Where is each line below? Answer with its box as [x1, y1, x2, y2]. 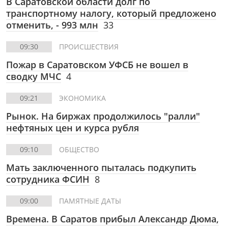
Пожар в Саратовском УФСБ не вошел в [6, 59, 188, 71]
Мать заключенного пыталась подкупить [6, 161, 196, 174]
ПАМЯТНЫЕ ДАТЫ [59, 196, 121, 206]
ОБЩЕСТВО [59, 145, 99, 154]
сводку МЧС [6, 70, 61, 82]
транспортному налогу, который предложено [6, 7, 216, 19]
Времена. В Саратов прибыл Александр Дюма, [6, 213, 219, 225]
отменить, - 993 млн [6, 19, 98, 31]
